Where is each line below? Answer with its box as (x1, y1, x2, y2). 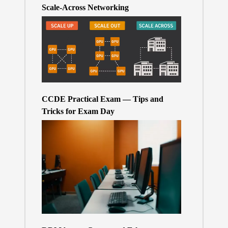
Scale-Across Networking (41, 3, 129, 12)
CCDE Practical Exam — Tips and (41, 95, 163, 104)
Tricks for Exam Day (41, 107, 115, 116)
